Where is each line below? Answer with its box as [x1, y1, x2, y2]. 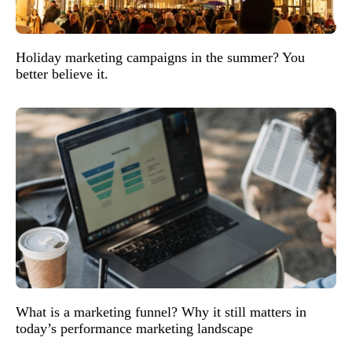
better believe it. [16, 66, 108, 82]
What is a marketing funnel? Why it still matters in [16, 303, 306, 320]
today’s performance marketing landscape [16, 320, 253, 336]
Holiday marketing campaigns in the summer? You [16, 49, 305, 66]
